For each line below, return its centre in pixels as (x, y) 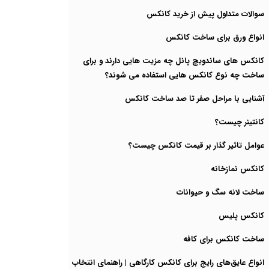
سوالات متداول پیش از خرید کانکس (205, 14)
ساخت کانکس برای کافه (224, 239)
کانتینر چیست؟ (240, 122)
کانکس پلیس (241, 216)
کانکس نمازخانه (237, 169)
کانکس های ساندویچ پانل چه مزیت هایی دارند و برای (174, 61)
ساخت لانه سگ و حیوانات (220, 192)
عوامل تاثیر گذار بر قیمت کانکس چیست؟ (196, 146)
